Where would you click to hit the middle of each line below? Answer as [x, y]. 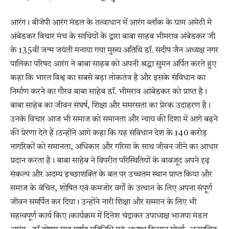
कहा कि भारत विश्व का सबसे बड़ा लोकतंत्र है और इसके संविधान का [108, 78]
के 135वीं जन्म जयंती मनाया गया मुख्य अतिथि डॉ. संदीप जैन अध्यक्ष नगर [114, 51]
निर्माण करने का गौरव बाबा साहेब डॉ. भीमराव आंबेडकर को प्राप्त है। [109, 92]
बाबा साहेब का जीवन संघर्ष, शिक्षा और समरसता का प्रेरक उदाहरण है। [110, 106]
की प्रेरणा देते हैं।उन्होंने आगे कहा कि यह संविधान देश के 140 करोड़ [109, 134]
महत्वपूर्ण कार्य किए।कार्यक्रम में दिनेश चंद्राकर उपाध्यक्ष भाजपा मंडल [109, 216]
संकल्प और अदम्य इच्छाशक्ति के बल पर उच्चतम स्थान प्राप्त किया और [111, 175]
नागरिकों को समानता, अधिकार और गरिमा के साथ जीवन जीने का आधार [114, 147]
